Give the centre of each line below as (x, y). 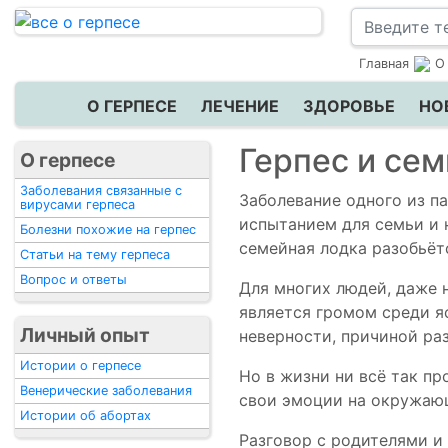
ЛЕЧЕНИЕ (240, 106)
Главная (384, 63)
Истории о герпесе (80, 365)
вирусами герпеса (77, 204)
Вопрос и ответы (73, 279)
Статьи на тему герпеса (95, 254)
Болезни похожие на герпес (108, 229)
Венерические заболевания (106, 390)
